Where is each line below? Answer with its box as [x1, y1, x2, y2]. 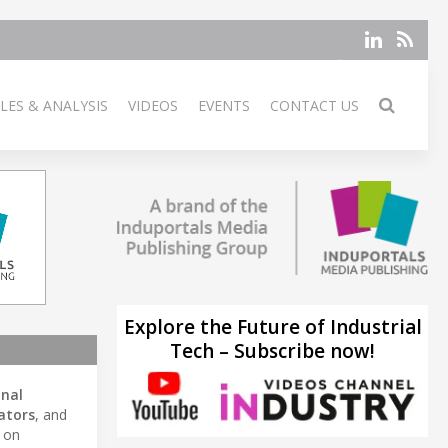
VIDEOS [128, 96, 178, 115]
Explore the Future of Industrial [123, 313, 422, 340]
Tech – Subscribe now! [170, 337, 375, 364]
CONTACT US [270, 96, 359, 115]
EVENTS [198, 96, 250, 115]
